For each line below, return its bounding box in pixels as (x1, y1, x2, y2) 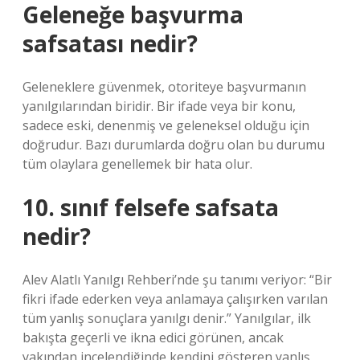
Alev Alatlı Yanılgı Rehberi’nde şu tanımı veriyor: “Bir (22, 271, 332, 288)
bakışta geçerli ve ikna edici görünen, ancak (22, 329, 284, 346)
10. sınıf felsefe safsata (22, 192, 279, 223)
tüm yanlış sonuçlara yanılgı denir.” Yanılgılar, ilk (22, 309, 311, 327)
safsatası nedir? (22, 28, 198, 59)
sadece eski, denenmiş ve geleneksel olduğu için (22, 117, 309, 134)
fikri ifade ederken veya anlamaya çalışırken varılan (22, 290, 328, 308)
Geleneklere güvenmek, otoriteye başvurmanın (22, 78, 306, 96)
